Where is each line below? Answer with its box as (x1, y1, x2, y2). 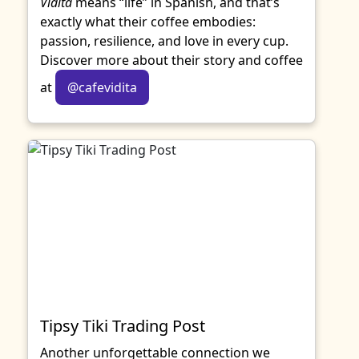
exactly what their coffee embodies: (40, 13, 256, 30)
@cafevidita (67, 79, 137, 96)
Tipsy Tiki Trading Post (40, 315, 205, 337)
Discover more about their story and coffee (40, 51, 303, 69)
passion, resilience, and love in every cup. (40, 32, 288, 50)
